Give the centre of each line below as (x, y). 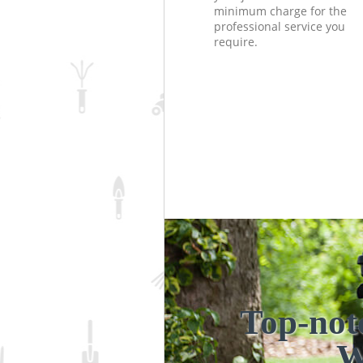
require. (235, 41)
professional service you (279, 26)
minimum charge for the (280, 11)
